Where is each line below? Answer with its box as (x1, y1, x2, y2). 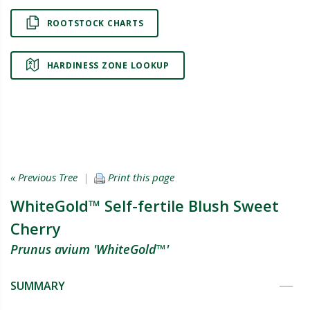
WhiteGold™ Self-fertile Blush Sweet (10, 194, 279, 216)
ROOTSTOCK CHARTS (46, 17, 144, 29)
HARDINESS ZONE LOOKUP (46, 59, 170, 71)
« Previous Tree (10, 170, 77, 184)
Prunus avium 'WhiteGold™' (10, 240, 169, 257)
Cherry (10, 217, 61, 239)
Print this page (105, 170, 174, 184)
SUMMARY (10, 277, 65, 293)
